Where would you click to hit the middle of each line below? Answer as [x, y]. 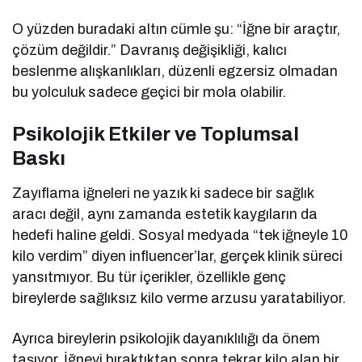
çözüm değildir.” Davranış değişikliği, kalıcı [150, 51]
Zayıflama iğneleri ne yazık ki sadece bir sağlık [163, 194]
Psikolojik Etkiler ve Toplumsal [156, 135]
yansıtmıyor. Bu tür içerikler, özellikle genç [149, 278]
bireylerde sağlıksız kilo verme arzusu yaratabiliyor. [179, 299]
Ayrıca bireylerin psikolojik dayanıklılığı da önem [166, 339]
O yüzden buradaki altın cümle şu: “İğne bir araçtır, [177, 29]
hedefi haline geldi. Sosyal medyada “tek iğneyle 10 [181, 236]
